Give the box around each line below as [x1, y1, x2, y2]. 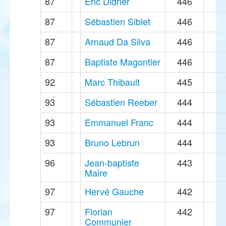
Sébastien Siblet [85, 15, 150, 28]
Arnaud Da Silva [85, 35, 150, 48]
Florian [85, 205, 112, 218]
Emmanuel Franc [85, 116, 153, 129]
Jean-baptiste [85, 156, 139, 169]
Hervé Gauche [85, 185, 144, 198]
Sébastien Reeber [85, 95, 157, 109]
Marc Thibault [85, 75, 140, 89]
